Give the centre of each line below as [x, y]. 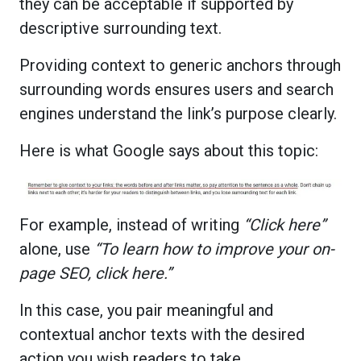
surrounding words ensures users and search [176, 89]
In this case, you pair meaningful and [146, 310]
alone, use [57, 249]
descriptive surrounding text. [122, 28]
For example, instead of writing [131, 224]
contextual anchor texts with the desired [162, 334]
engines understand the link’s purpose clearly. [180, 113]
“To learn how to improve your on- [214, 249]
